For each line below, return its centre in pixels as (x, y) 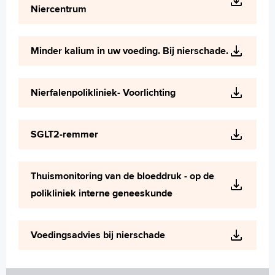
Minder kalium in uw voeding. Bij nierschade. (130, 51)
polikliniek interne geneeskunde (102, 193)
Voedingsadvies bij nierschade (98, 235)
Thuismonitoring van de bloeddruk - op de (122, 176)
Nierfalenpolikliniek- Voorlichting (103, 92)
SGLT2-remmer (64, 134)
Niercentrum (59, 9)
